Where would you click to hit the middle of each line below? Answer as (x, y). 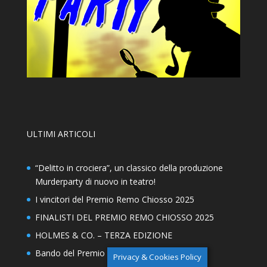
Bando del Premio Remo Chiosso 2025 (110, 253)
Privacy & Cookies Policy (157, 257)
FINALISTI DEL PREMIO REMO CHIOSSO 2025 (124, 217)
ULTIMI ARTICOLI (61, 133)
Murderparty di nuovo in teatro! (95, 181)
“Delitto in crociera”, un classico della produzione (129, 167)
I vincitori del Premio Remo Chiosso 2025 (114, 199)
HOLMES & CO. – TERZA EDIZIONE (103, 235)
